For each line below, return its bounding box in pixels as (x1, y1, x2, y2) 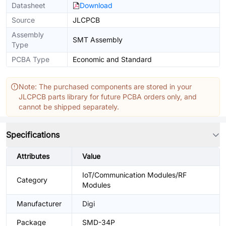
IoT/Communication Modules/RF (82, 171, 187, 179)
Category (17, 176, 47, 184)
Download (80, 1, 112, 10)
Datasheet (12, 1, 45, 10)
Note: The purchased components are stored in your (19, 82, 192, 91)
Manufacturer (17, 199, 62, 208)
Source (12, 16, 35, 24)
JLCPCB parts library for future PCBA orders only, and (19, 92, 197, 101)
